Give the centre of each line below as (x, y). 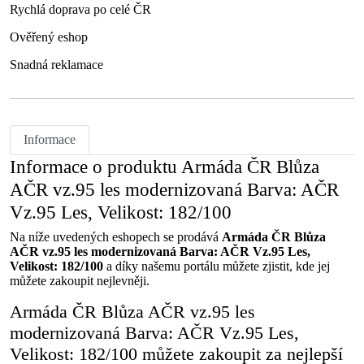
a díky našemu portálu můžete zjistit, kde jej (217, 266)
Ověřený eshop (49, 37)
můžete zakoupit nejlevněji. (80, 281)
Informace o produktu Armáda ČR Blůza (165, 167)
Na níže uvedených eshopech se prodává (116, 237)
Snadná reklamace (56, 65)
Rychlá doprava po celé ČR (80, 9)
